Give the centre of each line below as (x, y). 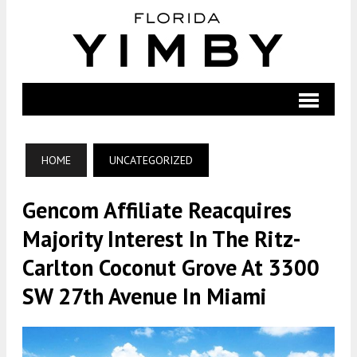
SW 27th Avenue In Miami (145, 296)
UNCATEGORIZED (151, 160)
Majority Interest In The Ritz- (162, 239)
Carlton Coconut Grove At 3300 (171, 267)
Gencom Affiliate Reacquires (157, 210)
